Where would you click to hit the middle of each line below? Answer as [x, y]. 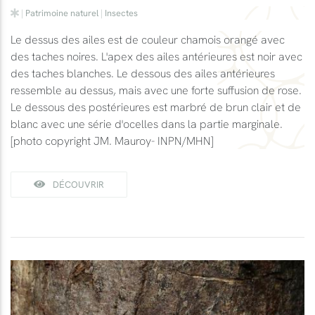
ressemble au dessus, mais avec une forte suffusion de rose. [156, 90]
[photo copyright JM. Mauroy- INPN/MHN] [112, 140]
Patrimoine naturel [62, 12]
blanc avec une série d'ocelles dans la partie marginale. [147, 123]
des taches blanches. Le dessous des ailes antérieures [143, 73]
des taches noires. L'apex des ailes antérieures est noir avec [156, 56]
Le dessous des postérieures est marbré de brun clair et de [156, 107]
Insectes [121, 12]
